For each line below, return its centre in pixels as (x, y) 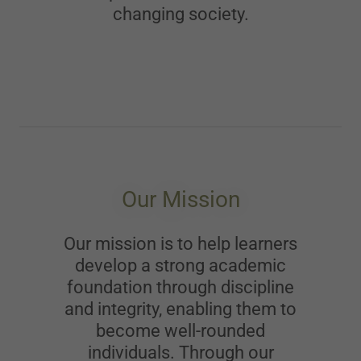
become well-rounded (180, 330)
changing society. (180, 14)
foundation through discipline (180, 287)
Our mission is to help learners (180, 243)
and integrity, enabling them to (180, 309)
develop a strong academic (180, 265)
